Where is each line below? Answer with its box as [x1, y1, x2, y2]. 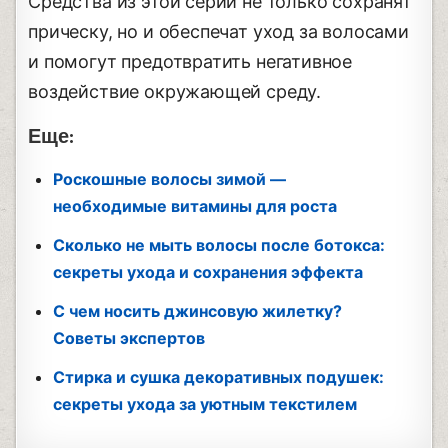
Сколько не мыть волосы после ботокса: [53, 234, 386, 255]
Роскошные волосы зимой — [53, 168, 287, 189]
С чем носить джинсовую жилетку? [53, 300, 343, 321]
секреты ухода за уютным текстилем [53, 393, 358, 414]
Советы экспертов [53, 327, 206, 348]
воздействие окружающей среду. [28, 80, 321, 102]
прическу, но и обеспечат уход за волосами [28, 20, 409, 42]
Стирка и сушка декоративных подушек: [53, 366, 385, 387]
